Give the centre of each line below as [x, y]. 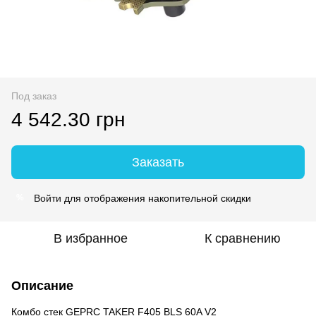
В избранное [90, 238]
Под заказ [34, 96]
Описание [42, 285]
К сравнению [243, 238]
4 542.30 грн [68, 119]
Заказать [158, 162]
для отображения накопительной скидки [156, 198]
